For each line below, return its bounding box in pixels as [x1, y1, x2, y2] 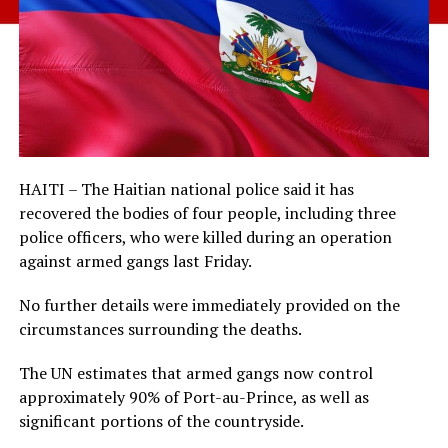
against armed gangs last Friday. [18, 249, 252, 272]
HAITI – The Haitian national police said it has [18, 177, 354, 200]
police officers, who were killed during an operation [18, 225, 392, 248]
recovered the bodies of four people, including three [18, 201, 396, 224]
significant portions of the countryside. [18, 409, 304, 432]
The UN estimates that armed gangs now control [18, 361, 373, 384]
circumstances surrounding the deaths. [18, 317, 302, 340]
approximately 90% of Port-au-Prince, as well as [18, 385, 369, 408]
